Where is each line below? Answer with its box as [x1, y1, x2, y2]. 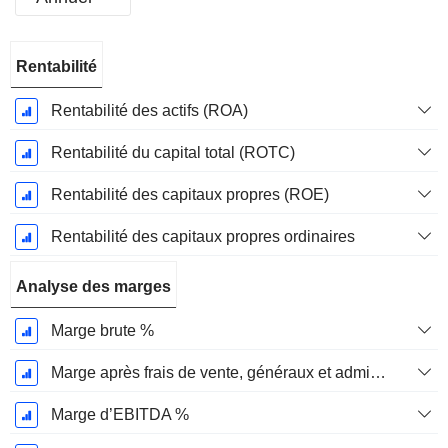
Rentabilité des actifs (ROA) [50, 102, 248, 120]
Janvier [16, 91, 68, 109]
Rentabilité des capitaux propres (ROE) [50, 186, 329, 204]
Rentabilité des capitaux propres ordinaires [50, 228, 355, 246]
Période [14, 47, 70, 65]
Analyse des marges [16, 278, 171, 296]
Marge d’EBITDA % [50, 406, 189, 424]
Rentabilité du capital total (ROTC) [50, 144, 295, 162]
